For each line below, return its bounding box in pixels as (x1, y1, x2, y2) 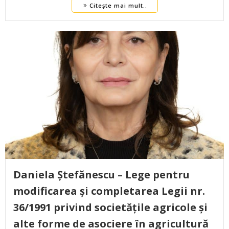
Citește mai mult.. (89, 2, 147, 10)
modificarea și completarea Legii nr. (13, 184, 205, 198)
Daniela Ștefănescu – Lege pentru (13, 168, 190, 182)
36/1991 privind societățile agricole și (13, 200, 208, 215)
